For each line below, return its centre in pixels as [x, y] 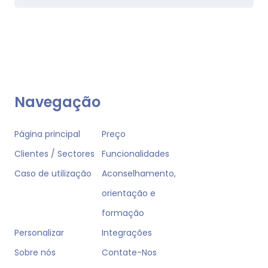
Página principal [47, 134]
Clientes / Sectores [54, 154]
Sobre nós [35, 253]
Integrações [127, 233]
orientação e [128, 194]
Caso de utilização [53, 174]
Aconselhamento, [138, 174]
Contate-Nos [129, 253]
